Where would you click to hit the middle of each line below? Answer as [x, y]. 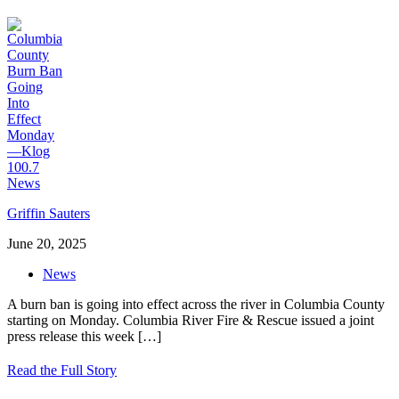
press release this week [71, 336]
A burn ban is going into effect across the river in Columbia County [196, 304]
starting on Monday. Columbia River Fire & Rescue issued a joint [191, 320]
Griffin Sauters [49, 213]
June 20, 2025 [47, 243]
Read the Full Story [62, 370]
